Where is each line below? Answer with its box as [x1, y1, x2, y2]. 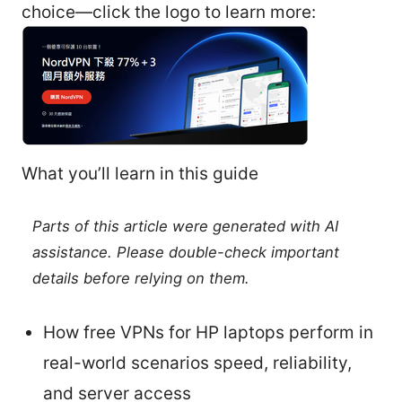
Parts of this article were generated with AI [32, 216, 339, 235]
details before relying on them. [32, 268, 250, 287]
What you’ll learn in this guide [22, 162, 258, 184]
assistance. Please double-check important [32, 242, 340, 261]
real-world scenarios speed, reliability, [43, 352, 352, 373]
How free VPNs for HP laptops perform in [43, 321, 373, 343]
